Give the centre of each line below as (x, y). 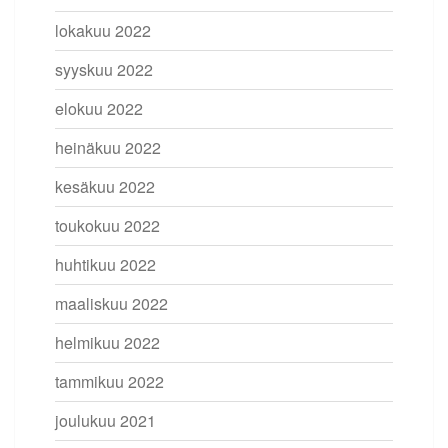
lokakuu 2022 (103, 30)
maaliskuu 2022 (111, 303)
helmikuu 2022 (107, 342)
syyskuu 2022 (104, 69)
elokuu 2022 (99, 108)
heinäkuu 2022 (108, 147)
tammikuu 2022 (109, 381)
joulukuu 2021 (105, 420)
